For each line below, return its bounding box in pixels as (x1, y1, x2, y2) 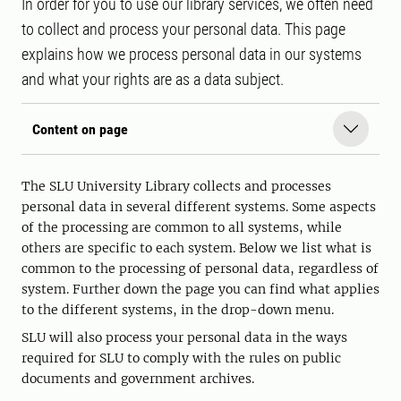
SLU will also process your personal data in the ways (21, 329, 347, 346)
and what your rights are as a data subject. (21, 70, 284, 89)
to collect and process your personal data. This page (21, 20, 346, 38)
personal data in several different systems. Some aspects (21, 199, 376, 215)
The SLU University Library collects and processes (21, 178, 331, 194)
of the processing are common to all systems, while (21, 219, 342, 235)
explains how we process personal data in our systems (21, 45, 362, 64)
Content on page (32, 120, 128, 138)
